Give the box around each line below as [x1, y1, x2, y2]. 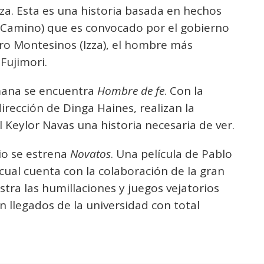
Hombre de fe [97, 83, 164, 98]
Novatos [70, 146, 111, 161]
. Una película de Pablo [111, 146, 232, 161]
